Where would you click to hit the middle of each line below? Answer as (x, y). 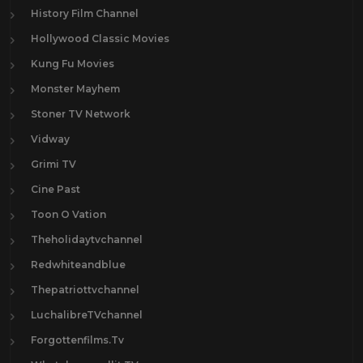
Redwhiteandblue (78, 265)
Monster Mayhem (75, 89)
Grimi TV (53, 164)
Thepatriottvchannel (85, 290)
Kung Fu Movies (73, 64)
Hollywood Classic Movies (100, 38)
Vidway (50, 139)
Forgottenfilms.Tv (77, 340)
